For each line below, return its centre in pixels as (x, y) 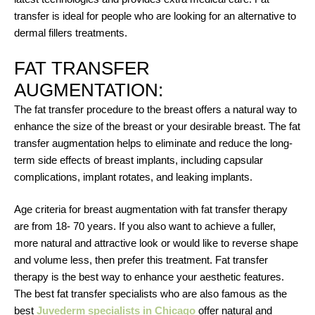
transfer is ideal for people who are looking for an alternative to (155, 16)
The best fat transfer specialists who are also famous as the (150, 294)
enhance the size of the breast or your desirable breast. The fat (157, 126)
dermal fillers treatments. (71, 33)
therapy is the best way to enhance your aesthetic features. (149, 277)
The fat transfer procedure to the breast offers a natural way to (155, 109)
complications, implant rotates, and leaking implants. (136, 176)
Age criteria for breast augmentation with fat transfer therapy (151, 209)
